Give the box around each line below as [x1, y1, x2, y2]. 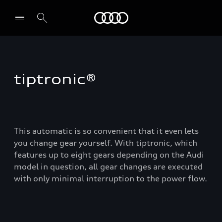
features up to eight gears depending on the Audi [14, 150, 204, 160]
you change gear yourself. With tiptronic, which [14, 138, 197, 148]
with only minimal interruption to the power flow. [14, 173, 207, 183]
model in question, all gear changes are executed [14, 162, 203, 171]
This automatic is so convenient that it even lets [14, 126, 199, 136]
